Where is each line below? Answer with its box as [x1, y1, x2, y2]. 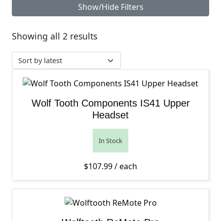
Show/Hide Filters [77, 1, 144, 12]
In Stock [99, 136, 122, 145]
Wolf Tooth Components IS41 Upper [31, 98, 190, 109]
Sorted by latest [97, 30, 161, 41]
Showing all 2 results [12, 30, 97, 42]
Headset [92, 110, 129, 120]
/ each [112, 161, 137, 172]
